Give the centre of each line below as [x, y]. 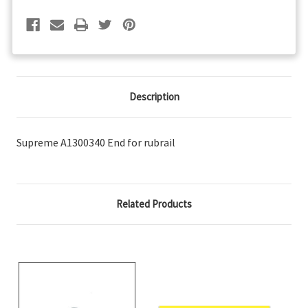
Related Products [154, 203]
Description [154, 96]
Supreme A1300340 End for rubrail [96, 142]
